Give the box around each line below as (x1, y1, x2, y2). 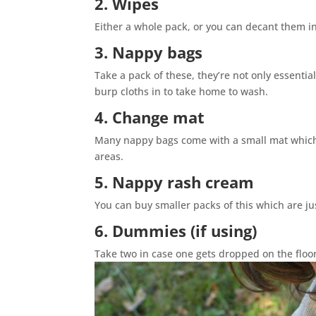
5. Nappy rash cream (95, 171, 255, 193)
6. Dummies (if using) (95, 219, 257, 241)
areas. (95, 149, 124, 163)
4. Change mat (95, 106, 205, 128)
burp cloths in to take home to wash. (95, 84, 269, 98)
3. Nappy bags (95, 41, 203, 63)
